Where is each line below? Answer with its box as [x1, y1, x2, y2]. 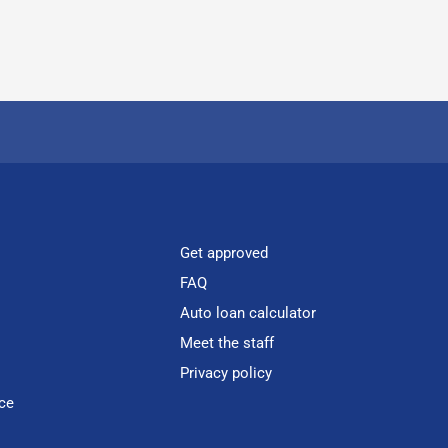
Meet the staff [180, 334, 275, 352]
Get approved [180, 244, 269, 262]
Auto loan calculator [180, 304, 317, 322]
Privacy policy [180, 364, 273, 382]
